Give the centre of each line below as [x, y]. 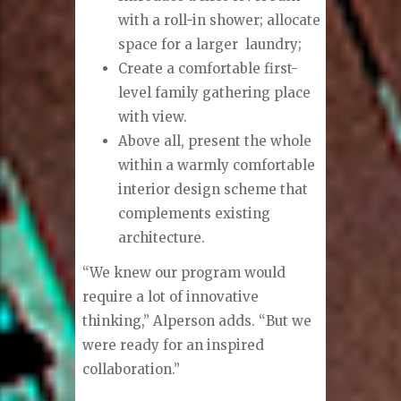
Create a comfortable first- [209, 69]
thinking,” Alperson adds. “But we [197, 320]
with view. [153, 117]
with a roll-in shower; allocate [220, 21]
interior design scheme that [213, 190]
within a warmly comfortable [217, 166]
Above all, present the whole [215, 141]
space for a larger [179, 45]
